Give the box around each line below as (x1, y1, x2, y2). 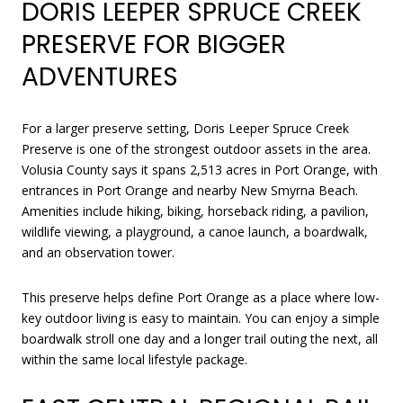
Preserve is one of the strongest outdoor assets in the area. (22, 139, 371, 157)
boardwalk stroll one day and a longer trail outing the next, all (22, 329, 378, 347)
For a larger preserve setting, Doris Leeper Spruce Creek (22, 119, 349, 137)
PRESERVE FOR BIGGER (22, 27, 286, 63)
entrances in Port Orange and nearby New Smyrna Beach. (22, 181, 358, 199)
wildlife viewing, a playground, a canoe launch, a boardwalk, (22, 222, 368, 240)
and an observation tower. (22, 243, 175, 261)
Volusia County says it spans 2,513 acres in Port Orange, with (22, 160, 378, 178)
